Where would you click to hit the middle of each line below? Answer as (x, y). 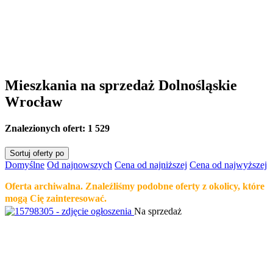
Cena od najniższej (151, 165)
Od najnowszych (80, 165)
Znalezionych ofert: (46, 128)
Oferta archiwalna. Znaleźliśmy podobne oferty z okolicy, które (135, 186)
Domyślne (25, 165)
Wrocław (34, 101)
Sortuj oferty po (37, 154)
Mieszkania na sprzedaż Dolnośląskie (121, 85)
